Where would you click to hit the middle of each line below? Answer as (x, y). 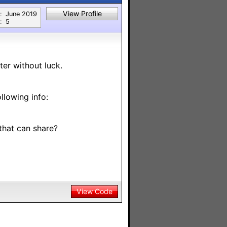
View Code (94, 191)
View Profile (82, 13)
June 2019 (21, 14)
